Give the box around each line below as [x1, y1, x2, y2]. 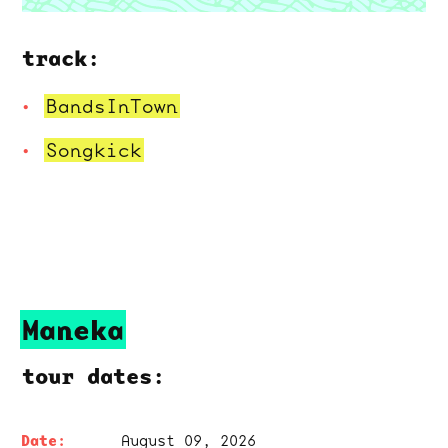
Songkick [46, 137, 142, 162]
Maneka [22, 310, 124, 350]
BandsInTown [46, 94, 178, 119]
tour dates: [22, 361, 165, 392]
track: [22, 43, 100, 74]
